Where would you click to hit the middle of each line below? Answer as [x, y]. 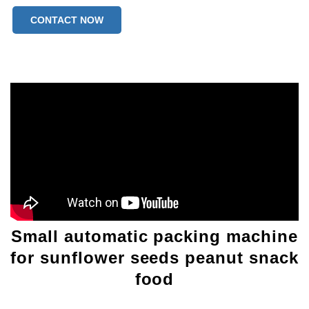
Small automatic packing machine [154, 236]
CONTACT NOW [67, 20]
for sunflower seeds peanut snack [154, 258]
